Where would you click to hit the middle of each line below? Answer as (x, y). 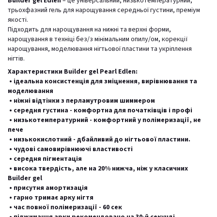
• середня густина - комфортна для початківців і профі (100, 110)
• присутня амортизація (48, 188)
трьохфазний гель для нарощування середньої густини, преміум (104, 10)
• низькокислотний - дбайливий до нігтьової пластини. (99, 139)
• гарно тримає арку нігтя (51, 197)
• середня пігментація (45, 159)
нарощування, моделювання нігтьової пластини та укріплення (100, 49)
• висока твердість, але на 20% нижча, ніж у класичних (98, 168)
